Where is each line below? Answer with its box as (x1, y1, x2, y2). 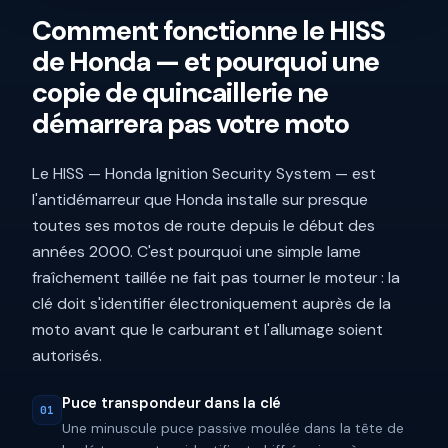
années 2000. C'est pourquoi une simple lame (32, 241, 361, 263)
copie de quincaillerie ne (32, 75, 328, 111)
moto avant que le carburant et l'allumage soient (32, 319, 383, 341)
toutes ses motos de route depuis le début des (32, 215, 375, 237)
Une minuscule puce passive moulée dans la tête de (62, 419, 404, 438)
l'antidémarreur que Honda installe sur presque (32, 189, 368, 211)
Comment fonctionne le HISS (32, 13, 385, 49)
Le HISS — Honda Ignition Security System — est (32, 163, 376, 185)
